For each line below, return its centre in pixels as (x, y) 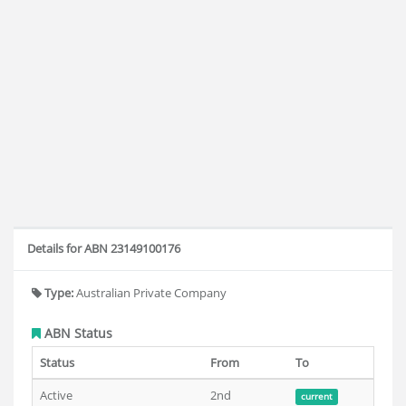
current (316, 396)
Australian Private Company (150, 293)
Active (56, 395)
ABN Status (77, 333)
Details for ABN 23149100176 (104, 248)
